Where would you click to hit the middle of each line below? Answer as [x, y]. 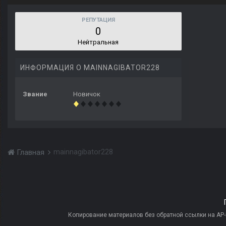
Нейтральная [98, 42]
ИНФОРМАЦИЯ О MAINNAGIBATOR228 [90, 68]
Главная [31, 153]
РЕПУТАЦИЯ [98, 20]
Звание [35, 94]
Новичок [87, 94]
